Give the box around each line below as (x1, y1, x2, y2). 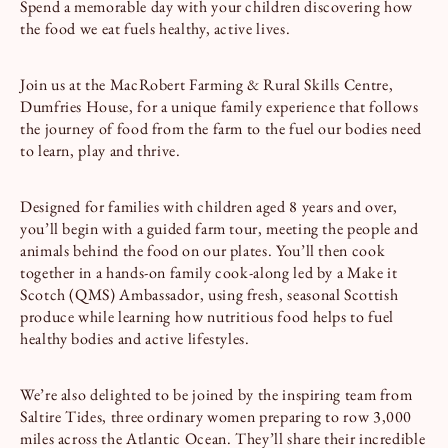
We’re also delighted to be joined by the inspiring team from (20, 383, 413, 405)
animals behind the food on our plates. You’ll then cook (20, 239, 386, 261)
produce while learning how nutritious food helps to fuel (20, 305, 394, 327)
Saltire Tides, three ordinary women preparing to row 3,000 (20, 405, 413, 427)
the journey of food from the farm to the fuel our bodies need (20, 117, 423, 139)
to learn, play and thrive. (20, 139, 181, 161)
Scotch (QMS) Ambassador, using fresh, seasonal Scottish (20, 283, 399, 305)
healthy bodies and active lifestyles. (20, 327, 250, 349)
